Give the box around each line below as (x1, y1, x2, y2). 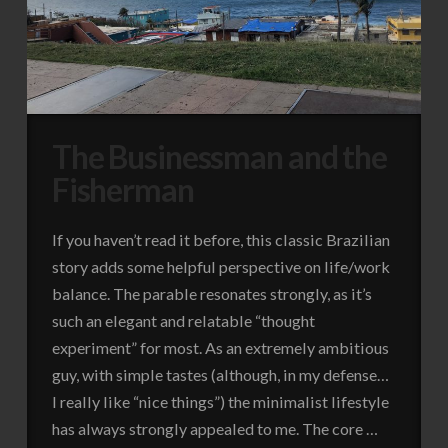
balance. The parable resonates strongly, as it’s (51, 283, 372, 303)
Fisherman (51, 169, 194, 209)
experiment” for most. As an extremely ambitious (51, 337, 389, 357)
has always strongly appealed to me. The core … (51, 418, 378, 438)
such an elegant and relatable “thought (51, 310, 315, 330)
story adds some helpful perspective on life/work (51, 256, 390, 276)
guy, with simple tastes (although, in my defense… (51, 364, 389, 384)
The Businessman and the (51, 136, 387, 176)
